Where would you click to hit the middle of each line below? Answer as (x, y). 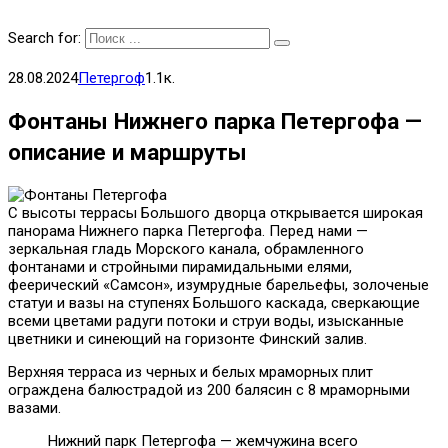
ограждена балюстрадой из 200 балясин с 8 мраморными (209, 390)
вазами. (34, 408)
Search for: (44, 38)
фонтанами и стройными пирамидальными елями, (180, 267)
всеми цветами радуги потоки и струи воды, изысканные (206, 321)
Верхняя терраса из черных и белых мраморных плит (190, 372)
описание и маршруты (127, 151)
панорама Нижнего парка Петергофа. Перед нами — (188, 231)
